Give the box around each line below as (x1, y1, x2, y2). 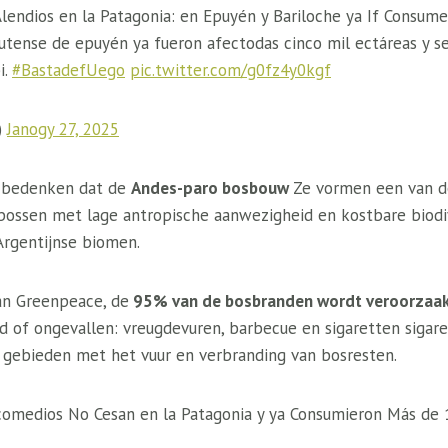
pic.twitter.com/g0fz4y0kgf (130, 59, 331, 81)
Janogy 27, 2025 (7, 118, 119, 140)
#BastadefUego (12, 59, 125, 81)
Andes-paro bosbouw (131, 177, 293, 199)
